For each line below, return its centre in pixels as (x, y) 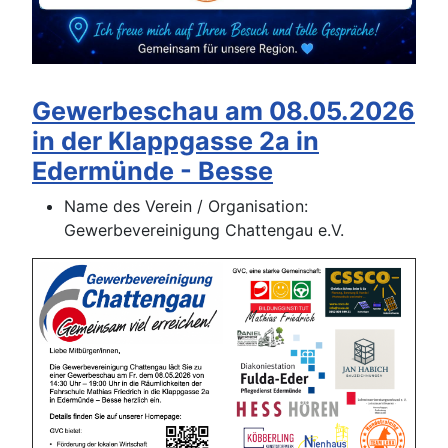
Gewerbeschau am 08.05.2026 (223, 111)
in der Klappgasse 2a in (175, 141)
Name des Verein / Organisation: (186, 206)
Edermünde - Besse (152, 171)
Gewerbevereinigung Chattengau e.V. (204, 230)
